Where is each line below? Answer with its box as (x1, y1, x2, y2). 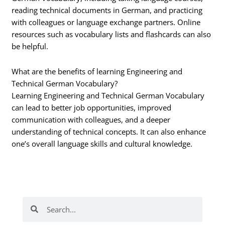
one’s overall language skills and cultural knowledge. (12, 138, 193, 149)
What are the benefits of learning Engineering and (12, 66, 183, 76)
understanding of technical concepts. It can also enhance (12, 126, 206, 137)
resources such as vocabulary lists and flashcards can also (12, 29, 211, 40)
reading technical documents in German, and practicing (12, 5, 203, 16)
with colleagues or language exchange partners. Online (12, 17, 201, 28)
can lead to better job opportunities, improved (12, 102, 172, 113)
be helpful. (12, 41, 49, 52)
